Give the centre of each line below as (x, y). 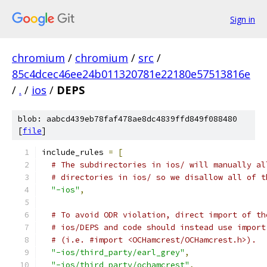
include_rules (75, 152)
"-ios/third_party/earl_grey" (118, 252)
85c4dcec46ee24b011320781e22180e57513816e (131, 74)
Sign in (243, 19)
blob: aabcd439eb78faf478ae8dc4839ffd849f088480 (128, 119)
